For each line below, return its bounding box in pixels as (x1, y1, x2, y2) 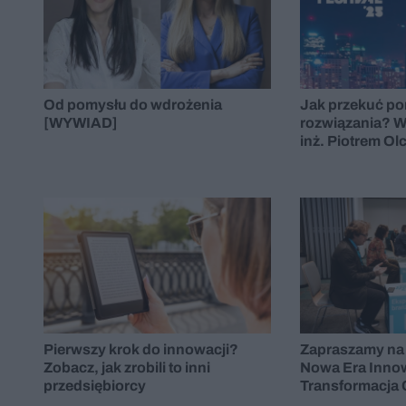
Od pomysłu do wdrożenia (43, 97, 222, 113)
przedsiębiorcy (43, 378, 146, 394)
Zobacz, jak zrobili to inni (43, 360, 210, 376)
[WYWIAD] (43, 115, 118, 131)
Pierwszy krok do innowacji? (43, 342, 238, 358)
